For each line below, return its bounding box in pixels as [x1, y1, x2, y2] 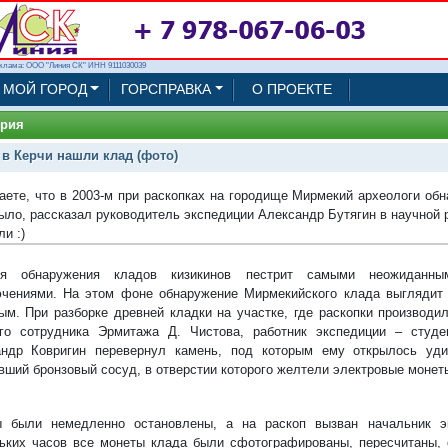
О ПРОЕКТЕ [252, 81, 333, 97]
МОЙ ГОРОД [2, 81, 87, 97]
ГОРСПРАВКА [120, 81, 211, 97]
